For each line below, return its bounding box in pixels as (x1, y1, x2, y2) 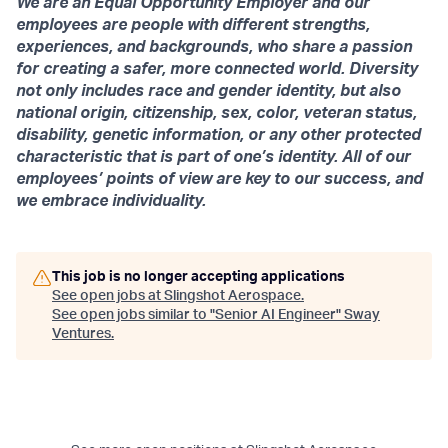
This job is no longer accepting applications (52, 270, 345, 284)
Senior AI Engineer (215, 308, 336, 322)
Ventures (52, 327, 111, 341)
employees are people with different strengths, (16, 17, 370, 33)
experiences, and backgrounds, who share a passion (16, 39, 412, 55)
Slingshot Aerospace (164, 289, 301, 303)
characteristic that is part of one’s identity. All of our (16, 149, 411, 165)
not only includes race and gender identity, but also (16, 83, 401, 99)
